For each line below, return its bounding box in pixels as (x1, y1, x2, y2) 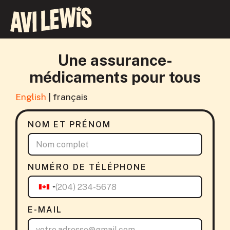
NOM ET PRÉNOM (28, 120, 111, 129)
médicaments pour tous (29, 68, 201, 86)
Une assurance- (57, 51, 172, 69)
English (15, 92, 46, 102)
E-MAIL (28, 205, 62, 215)
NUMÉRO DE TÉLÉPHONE (28, 162, 147, 172)
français (53, 92, 88, 102)
